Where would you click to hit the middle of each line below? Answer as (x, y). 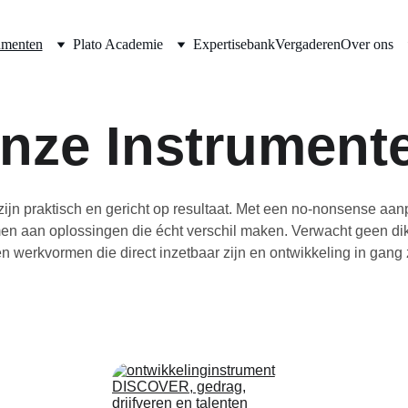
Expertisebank (234, 44)
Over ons (367, 44)
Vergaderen (307, 44)
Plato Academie (117, 44)
